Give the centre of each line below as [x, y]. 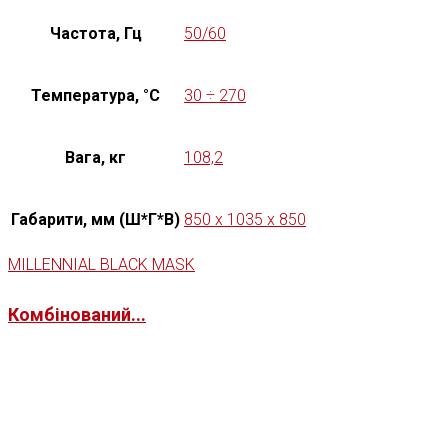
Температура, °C [95, 95]
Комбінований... [77, 314]
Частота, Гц [95, 33]
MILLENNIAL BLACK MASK [101, 264]
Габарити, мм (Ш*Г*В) [95, 219]
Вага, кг [95, 157]
